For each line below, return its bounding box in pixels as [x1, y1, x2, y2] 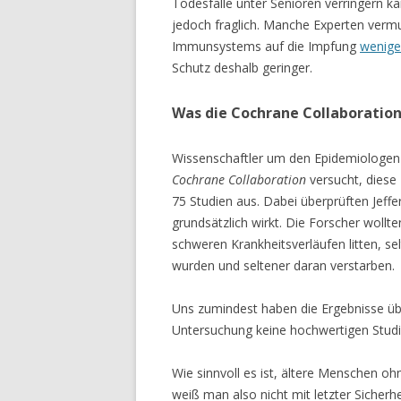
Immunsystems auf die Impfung [172, 37, 360, 55]
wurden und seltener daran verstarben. [172, 256, 395, 274]
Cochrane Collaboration [172, 170, 306, 188]
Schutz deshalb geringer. [172, 58, 312, 76]
